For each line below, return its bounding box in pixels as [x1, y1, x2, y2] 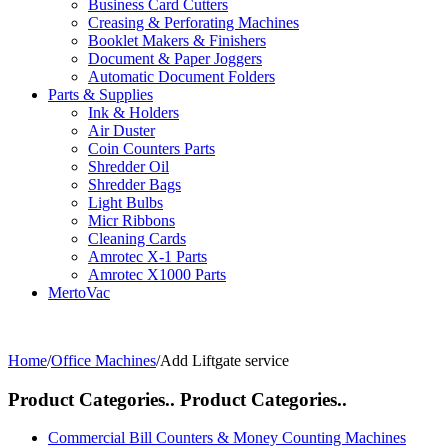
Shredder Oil [88, 158, 169, 175]
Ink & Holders [88, 104, 179, 121]
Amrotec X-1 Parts [88, 248, 207, 265]
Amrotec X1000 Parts [88, 266, 226, 283]
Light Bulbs [88, 194, 163, 211]
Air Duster [88, 122, 155, 139]
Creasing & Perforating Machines [88, 14, 299, 31]
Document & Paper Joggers [88, 50, 262, 67]
